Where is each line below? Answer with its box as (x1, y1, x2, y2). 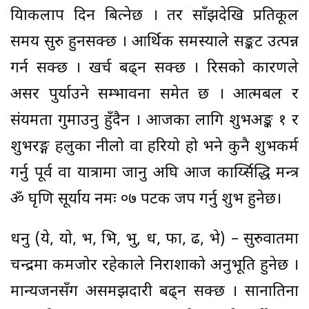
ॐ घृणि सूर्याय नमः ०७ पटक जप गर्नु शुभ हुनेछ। (10, 189, 281, 210)
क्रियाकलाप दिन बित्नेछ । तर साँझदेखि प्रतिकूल (10, 6, 299, 26)
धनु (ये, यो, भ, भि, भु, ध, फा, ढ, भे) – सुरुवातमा (10, 229, 299, 250)
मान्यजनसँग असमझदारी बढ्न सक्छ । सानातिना (10, 281, 299, 302)
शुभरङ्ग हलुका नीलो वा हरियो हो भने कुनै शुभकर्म (10, 137, 299, 157)
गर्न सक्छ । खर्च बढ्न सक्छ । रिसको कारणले (10, 58, 299, 79)
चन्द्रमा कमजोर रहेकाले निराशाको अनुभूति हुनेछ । (10, 255, 299, 276)
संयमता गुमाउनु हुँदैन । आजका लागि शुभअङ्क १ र (10, 110, 299, 131)
